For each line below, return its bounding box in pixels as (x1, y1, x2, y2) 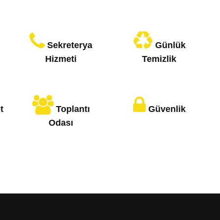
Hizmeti (45, 54, 77, 64)
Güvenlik (148, 104, 186, 114)
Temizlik (142, 54, 176, 64)
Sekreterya (47, 40, 92, 50)
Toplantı (55, 104, 90, 114)
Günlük (155, 40, 186, 50)
